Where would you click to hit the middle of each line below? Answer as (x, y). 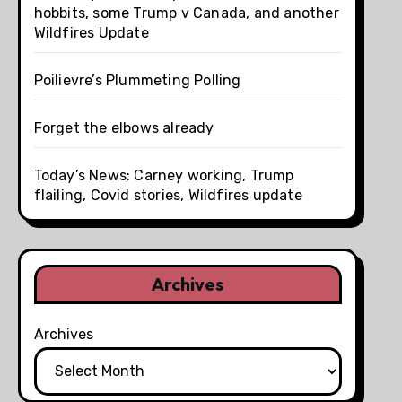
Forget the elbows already (124, 127)
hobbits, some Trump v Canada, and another (186, 13)
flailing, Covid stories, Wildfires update (168, 195)
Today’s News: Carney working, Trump (164, 175)
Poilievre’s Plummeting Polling (137, 80)
